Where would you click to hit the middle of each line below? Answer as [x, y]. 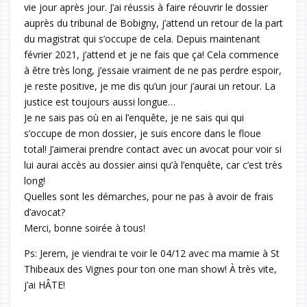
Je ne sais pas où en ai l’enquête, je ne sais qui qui [134, 118]
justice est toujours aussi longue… [100, 102]
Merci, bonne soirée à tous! [85, 228]
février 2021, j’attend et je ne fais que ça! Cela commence [151, 55]
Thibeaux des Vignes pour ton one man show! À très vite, [150, 269]
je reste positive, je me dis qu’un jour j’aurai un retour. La [150, 86]
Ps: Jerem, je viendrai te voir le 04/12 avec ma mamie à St [152, 254]
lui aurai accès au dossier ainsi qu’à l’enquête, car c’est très [153, 165]
